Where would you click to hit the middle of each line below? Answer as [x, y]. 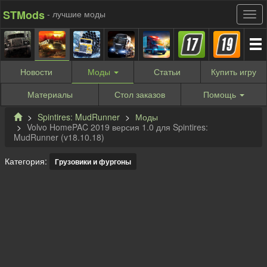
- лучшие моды [76, 14]
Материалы [50, 94]
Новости [36, 72]
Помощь [220, 94]
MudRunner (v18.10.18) [59, 137]
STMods [24, 15]
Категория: [27, 161]
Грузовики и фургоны [93, 162]
